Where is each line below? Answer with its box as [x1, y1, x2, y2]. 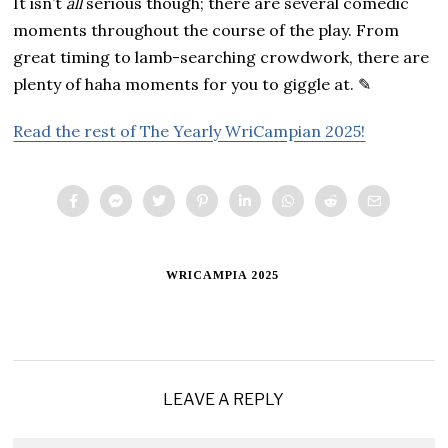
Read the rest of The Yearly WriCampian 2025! [13, 120, 366, 141]
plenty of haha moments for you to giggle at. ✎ [13, 73, 372, 94]
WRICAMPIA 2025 [165, 267, 279, 282]
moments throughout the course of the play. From [13, 19, 400, 40]
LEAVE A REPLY [163, 389, 285, 409]
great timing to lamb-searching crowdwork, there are [13, 46, 430, 67]
